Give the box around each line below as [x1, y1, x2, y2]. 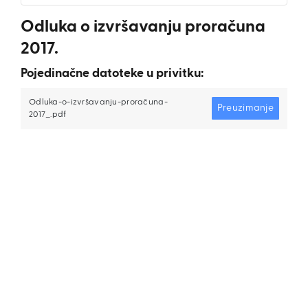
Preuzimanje [217, 103, 274, 113]
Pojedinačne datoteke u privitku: [21, 67, 203, 80]
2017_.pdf [29, 111, 67, 119]
